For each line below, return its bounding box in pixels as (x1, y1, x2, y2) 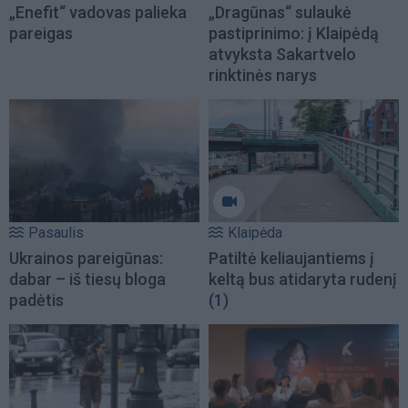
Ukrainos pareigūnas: (9, 248, 163, 268)
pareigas (9, 24, 73, 44)
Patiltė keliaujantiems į (209, 248, 374, 268)
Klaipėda (228, 223, 282, 241)
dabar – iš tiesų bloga (9, 269, 166, 289)
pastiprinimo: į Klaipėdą (209, 24, 379, 44)
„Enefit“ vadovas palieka (9, 3, 187, 23)
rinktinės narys (209, 66, 317, 86)
